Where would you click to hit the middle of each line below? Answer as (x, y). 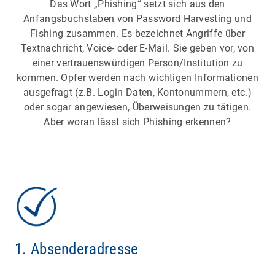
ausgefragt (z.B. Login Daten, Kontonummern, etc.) (137, 93)
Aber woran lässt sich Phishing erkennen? (137, 122)
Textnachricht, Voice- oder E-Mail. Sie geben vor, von (137, 48)
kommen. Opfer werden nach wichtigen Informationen (137, 78)
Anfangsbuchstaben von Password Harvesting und (137, 19)
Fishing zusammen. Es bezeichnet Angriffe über (137, 34)
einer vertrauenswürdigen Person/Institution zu (137, 63)
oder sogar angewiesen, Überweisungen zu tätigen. (137, 107)
